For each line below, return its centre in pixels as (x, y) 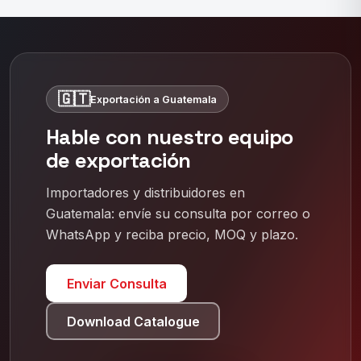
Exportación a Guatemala (154, 99)
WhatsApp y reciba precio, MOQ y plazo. (172, 235)
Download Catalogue (133, 321)
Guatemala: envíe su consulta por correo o (178, 214)
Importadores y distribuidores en (145, 193)
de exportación (118, 161)
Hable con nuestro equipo (170, 137)
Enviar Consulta (116, 283)
